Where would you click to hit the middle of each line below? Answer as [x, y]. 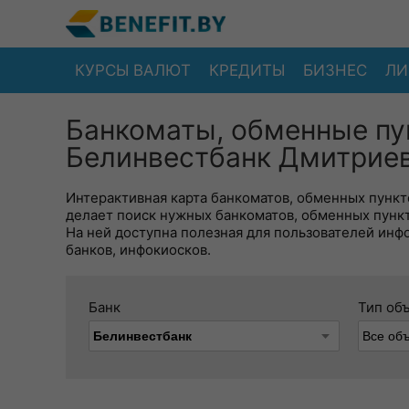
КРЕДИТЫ [247, 70]
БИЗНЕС [335, 70]
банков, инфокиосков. [138, 250]
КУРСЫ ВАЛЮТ [133, 70]
